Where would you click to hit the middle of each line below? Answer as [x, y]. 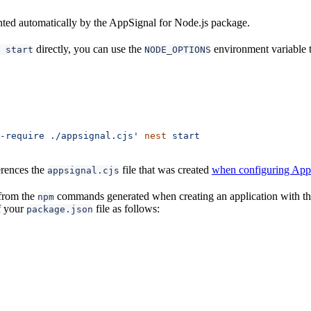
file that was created [166, 169]
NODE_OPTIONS [178, 49]
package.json [60, 209]
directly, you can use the [89, 49]
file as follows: [126, 208]
